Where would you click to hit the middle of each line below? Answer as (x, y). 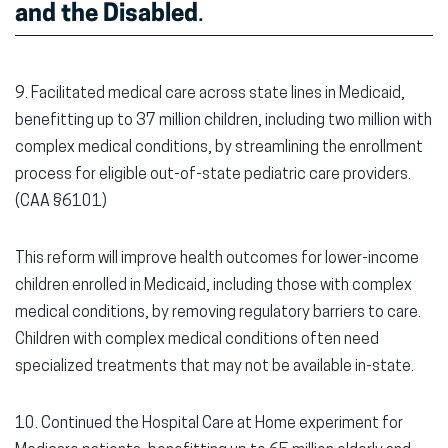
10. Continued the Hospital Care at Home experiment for (209, 424)
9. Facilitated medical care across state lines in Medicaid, (210, 94)
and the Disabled (106, 15)
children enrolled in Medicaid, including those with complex (213, 286)
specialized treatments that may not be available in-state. (216, 367)
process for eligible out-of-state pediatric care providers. (213, 175)
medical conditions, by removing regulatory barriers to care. (218, 313)
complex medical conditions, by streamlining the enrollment (219, 148)
